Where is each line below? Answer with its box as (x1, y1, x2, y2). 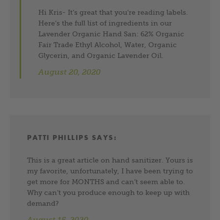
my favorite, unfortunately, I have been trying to (27, 166, 193, 175)
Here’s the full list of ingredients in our (38, 19, 172, 27)
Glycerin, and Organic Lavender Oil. (38, 51, 164, 59)
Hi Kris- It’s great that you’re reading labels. (38, 8, 189, 16)
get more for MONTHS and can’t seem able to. (27, 177, 185, 186)
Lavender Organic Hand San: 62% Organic (38, 29, 185, 38)
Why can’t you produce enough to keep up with (27, 188, 190, 196)
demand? (27, 199, 59, 207)
